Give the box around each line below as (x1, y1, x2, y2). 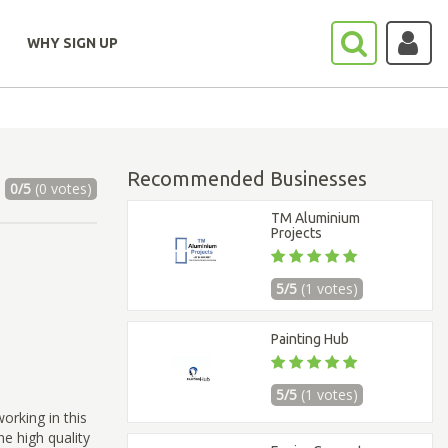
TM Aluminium (271, 210, 361, 226)
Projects (271, 225, 323, 241)
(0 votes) (30, 179, 92, 198)
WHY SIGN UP (27, 35, 118, 51)
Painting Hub (271, 331, 350, 347)
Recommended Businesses (127, 167, 367, 190)
